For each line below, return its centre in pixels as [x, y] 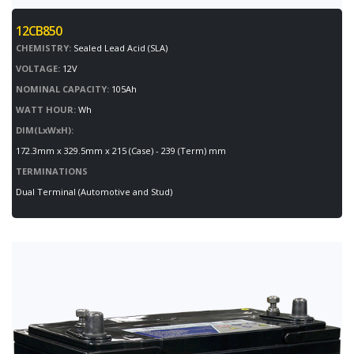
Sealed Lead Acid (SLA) [119, 48]
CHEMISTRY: [43, 48]
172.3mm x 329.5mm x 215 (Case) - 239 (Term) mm [121, 151]
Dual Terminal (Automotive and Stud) [94, 192]
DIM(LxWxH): [45, 130]
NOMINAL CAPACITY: [62, 89]
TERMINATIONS [52, 171]
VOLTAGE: [38, 69]
